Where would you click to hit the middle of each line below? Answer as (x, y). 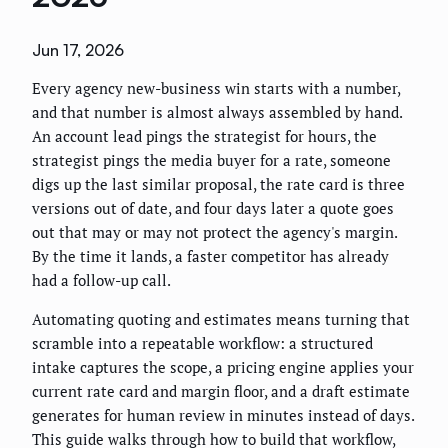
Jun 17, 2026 (78, 50)
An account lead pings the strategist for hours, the (204, 136)
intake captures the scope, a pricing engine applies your (223, 367)
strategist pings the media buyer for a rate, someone (211, 160)
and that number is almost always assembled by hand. (217, 112)
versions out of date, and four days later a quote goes (213, 208)
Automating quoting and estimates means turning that (221, 319)
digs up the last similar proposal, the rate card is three (218, 184)
